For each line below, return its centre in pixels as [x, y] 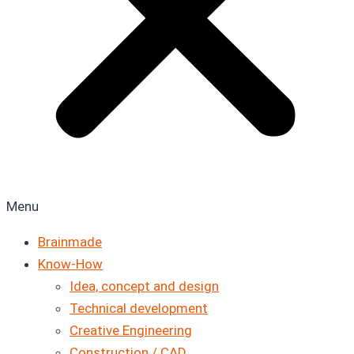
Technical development [139, 308]
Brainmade [70, 241]
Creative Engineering [131, 330]
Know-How [70, 264]
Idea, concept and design [144, 286]
